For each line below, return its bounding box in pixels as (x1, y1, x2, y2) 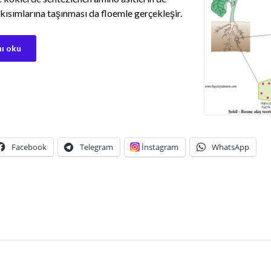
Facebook (11, 141, 47, 152)
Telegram (80, 141, 113, 152)
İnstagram (142, 141, 178, 152)
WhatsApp (212, 141, 249, 152)
